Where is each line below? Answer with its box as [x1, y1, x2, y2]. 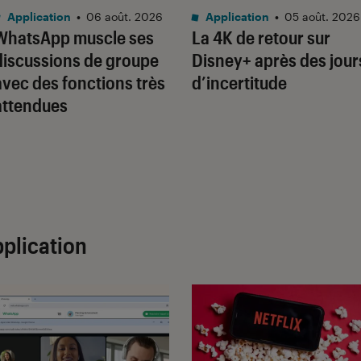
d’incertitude [192, 72, 287, 93]
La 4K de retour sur [192, 27, 330, 48]
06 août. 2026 [86, 10, 163, 24]
